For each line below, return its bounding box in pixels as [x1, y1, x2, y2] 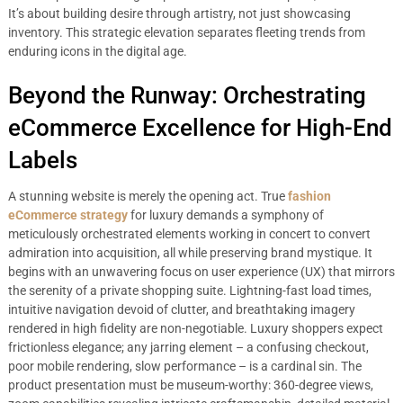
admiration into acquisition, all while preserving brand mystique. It [7, 246, 372, 260]
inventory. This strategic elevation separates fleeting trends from [7, 25, 365, 40]
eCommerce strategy [7, 208, 128, 222]
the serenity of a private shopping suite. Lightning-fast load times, [7, 283, 372, 298]
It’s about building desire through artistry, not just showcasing [7, 6, 351, 21]
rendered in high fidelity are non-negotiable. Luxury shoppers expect [7, 321, 383, 336]
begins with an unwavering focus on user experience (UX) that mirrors [7, 264, 395, 279]
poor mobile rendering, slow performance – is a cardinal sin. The [7, 359, 362, 373]
